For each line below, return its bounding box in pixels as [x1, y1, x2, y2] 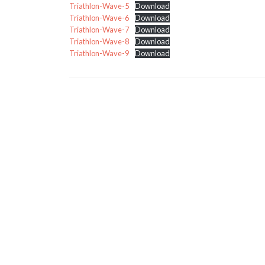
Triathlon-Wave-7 [69, 25, 129, 34]
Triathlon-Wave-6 [69, 13, 129, 22]
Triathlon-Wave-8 [69, 37, 129, 46]
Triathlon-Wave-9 [69, 49, 129, 58]
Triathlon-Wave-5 [69, 1, 129, 11]
